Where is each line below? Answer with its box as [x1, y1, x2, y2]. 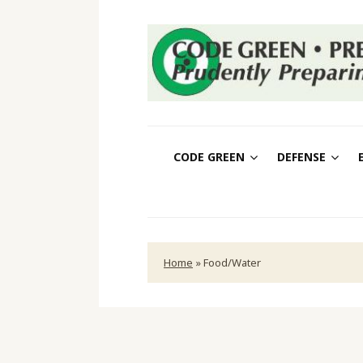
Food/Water [203, 254, 261, 270]
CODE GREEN [173, 148, 245, 164]
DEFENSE [276, 148, 326, 164]
